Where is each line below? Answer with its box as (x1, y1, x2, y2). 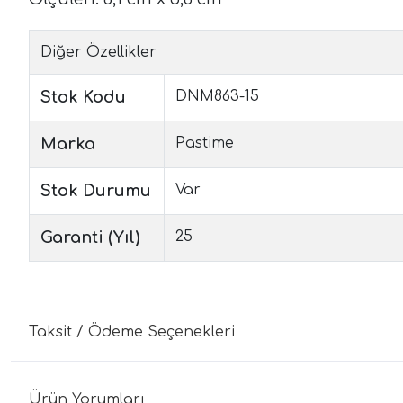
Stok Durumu (40, 181, 151, 200)
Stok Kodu (40, 87, 126, 106)
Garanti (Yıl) (40, 228, 139, 246)
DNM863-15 (175, 87, 259, 104)
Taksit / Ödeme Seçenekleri (29, 323, 235, 340)
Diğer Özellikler (40, 43, 157, 60)
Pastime (175, 134, 234, 151)
